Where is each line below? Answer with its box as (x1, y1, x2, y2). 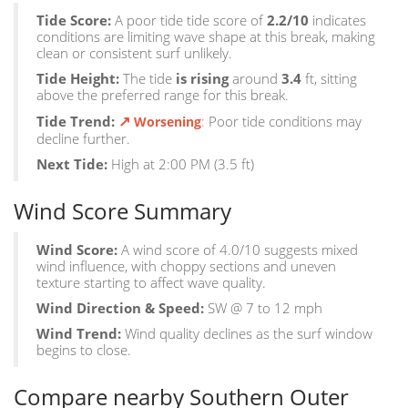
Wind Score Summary (14, 196, 231, 227)
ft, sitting (301, 69, 357, 88)
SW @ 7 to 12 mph (208, 299, 322, 318)
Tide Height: (36, 69, 123, 88)
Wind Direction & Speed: (36, 299, 208, 318)
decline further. (36, 129, 130, 148)
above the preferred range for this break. (36, 86, 289, 105)
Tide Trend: (36, 112, 118, 131)
